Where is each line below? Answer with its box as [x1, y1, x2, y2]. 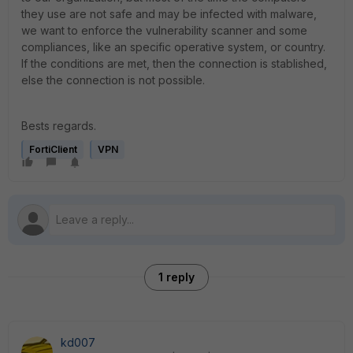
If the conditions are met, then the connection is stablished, [21, 57, 327, 70]
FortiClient [29, 143, 77, 155]
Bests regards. [21, 119, 96, 132]
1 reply [158, 270, 195, 284]
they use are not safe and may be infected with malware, [21, 7, 317, 20]
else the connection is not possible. [21, 73, 205, 87]
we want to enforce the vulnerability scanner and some [21, 24, 307, 37]
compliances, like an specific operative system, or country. [21, 40, 325, 54]
